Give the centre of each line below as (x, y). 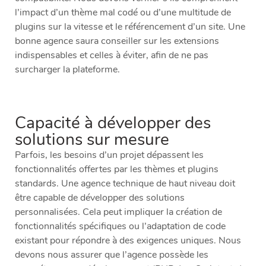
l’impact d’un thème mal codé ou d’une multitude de (123, 13)
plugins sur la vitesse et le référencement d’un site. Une (130, 27)
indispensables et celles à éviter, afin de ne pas (112, 56)
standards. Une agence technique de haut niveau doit (125, 184)
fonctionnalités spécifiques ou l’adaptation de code (120, 227)
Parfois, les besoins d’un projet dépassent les (109, 155)
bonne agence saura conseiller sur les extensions (117, 41)
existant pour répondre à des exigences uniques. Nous (128, 241)
